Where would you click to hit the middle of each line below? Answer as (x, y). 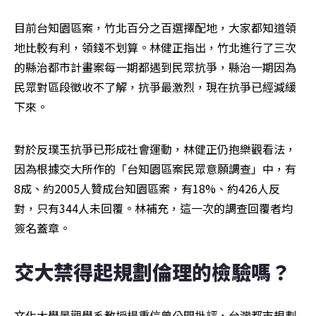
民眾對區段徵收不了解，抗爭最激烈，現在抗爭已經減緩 (155, 86)
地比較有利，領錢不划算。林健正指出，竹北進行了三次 (155, 47)
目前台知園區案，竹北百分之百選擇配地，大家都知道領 (155, 27)
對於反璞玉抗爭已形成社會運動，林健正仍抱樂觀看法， (155, 148)
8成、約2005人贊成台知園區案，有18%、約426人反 (147, 188)
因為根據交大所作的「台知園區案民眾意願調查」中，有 (155, 168)
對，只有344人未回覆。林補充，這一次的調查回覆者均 (153, 208)
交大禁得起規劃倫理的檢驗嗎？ (152, 271)
